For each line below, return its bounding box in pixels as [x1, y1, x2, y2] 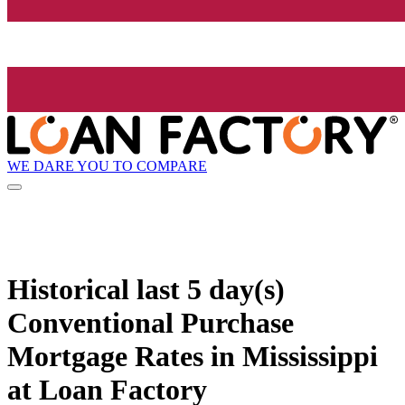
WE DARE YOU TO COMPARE [7, 157, 207, 174]
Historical [7, 272, 137, 306]
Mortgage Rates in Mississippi [7, 339, 378, 372]
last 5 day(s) [137, 272, 285, 306]
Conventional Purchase [7, 306, 294, 339]
